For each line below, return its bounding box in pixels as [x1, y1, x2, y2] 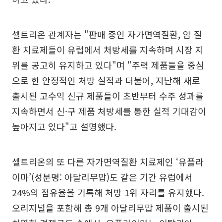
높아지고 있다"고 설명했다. [12, 119, 116, 133]
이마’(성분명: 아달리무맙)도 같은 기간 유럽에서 [12, 170, 193, 183]
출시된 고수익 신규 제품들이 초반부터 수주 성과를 [12, 89, 204, 102]
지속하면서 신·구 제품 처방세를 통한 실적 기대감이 [12, 104, 206, 117]
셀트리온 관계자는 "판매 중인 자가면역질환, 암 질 [12, 27, 202, 41]
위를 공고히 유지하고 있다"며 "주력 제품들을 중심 [12, 58, 204, 71]
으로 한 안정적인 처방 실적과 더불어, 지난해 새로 [12, 73, 200, 87]
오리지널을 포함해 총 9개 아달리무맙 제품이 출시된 [12, 201, 209, 214]
